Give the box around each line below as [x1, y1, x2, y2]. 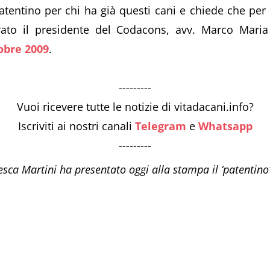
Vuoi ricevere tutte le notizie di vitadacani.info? [16, 99, 254, 114]
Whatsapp [198, 118, 253, 133]
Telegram [134, 118, 186, 133]
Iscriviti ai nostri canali [17, 118, 135, 133]
